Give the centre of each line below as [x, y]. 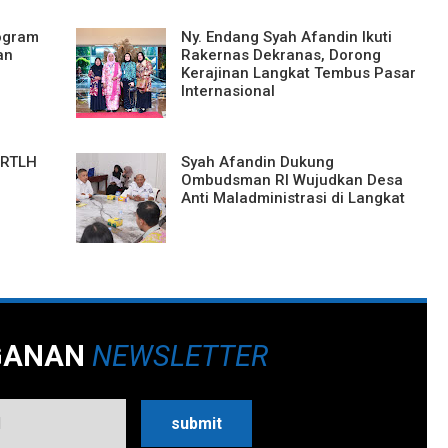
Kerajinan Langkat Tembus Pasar [298, 72]
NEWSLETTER [179, 355]
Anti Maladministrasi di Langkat [292, 197]
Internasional [227, 90]
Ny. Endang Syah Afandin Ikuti [286, 36]
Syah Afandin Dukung [257, 161]
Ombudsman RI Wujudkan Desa [291, 179]
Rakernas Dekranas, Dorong [280, 54]
